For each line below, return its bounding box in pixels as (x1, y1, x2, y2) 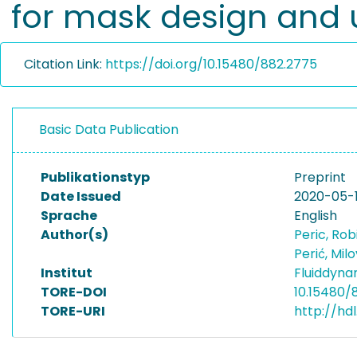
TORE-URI (41, 302, 105, 320)
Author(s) (41, 226, 108, 244)
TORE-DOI (41, 283, 107, 301)
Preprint (294, 168, 346, 186)
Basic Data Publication (39, 120, 178, 139)
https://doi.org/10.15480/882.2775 (105, 55, 317, 73)
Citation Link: (24, 55, 105, 73)
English (294, 206, 337, 225)
